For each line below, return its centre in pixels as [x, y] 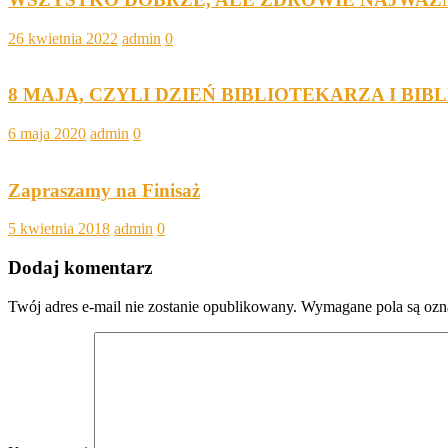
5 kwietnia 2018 [59, 229]
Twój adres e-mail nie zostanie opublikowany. [152, 306]
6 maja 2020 [47, 133]
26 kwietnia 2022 [63, 38]
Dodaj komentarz [80, 268]
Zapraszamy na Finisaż [104, 190]
